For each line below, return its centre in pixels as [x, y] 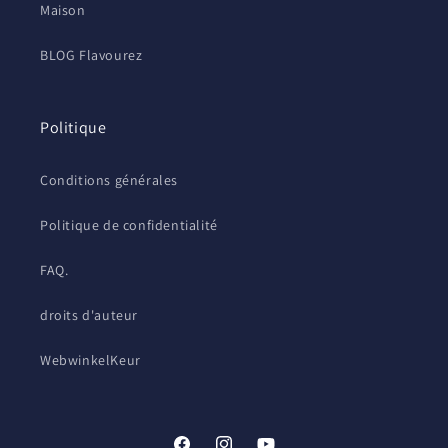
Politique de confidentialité [129, 225]
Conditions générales [109, 180]
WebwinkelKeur [90, 360]
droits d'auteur [89, 315]
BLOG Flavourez [91, 55]
